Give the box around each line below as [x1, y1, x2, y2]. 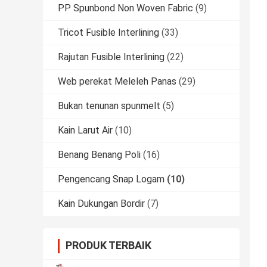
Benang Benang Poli [58, 149, 141, 161]
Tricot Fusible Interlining [58, 27, 159, 39]
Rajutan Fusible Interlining [58, 51, 164, 63]
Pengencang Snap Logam [58, 173, 164, 185]
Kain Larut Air [58, 125, 113, 136]
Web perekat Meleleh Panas [58, 76, 176, 88]
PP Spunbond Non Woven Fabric [58, 2, 193, 14]
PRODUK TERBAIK [66, 239, 151, 252]
